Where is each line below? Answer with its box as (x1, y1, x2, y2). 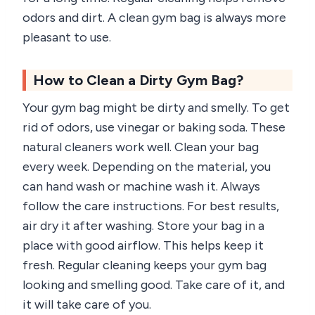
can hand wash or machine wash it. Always (22, 178, 260, 194)
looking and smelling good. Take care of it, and (22, 276, 285, 292)
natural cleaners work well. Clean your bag (22, 139, 259, 155)
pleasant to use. (22, 29, 111, 45)
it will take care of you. (22, 296, 151, 312)
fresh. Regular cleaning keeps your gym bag (22, 257, 266, 273)
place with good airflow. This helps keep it (22, 237, 264, 253)
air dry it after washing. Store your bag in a (22, 217, 264, 233)
